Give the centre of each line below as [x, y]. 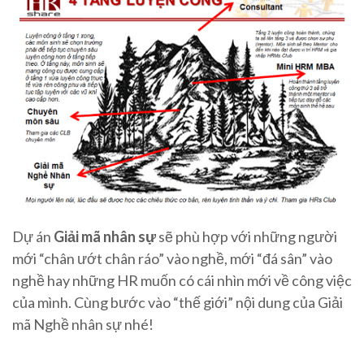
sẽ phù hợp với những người [247, 237]
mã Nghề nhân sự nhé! [83, 325]
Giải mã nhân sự [105, 237]
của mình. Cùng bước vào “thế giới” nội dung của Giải [178, 303]
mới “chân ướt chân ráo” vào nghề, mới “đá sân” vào [172, 259]
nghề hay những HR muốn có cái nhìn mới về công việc [182, 281]
